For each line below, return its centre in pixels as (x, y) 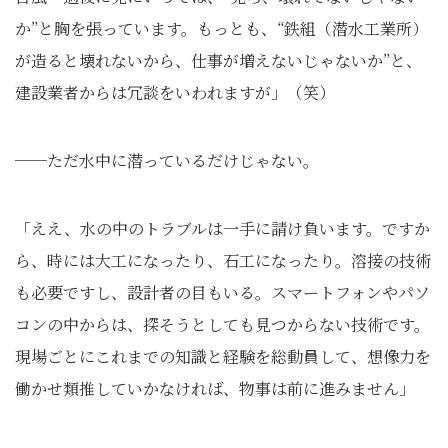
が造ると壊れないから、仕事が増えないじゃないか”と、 (218, 60)
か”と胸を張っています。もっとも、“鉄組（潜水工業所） (221, 28)
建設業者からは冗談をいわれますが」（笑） (175, 92)
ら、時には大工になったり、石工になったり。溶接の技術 (223, 260)
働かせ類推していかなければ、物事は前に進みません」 (215, 388)
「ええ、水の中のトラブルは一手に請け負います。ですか (222, 228)
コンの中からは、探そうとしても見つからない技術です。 (222, 324)
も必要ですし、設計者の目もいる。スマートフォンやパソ (222, 292)
